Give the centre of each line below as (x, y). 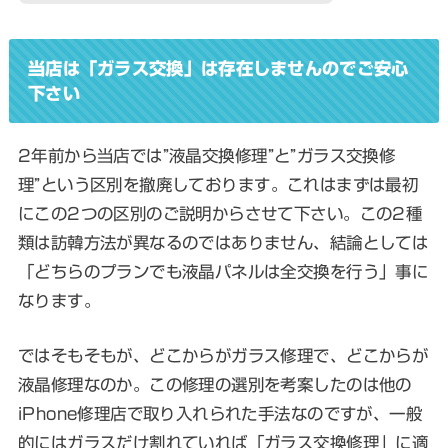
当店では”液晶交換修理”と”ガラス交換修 (246, 155)
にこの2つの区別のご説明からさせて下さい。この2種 (220, 213)
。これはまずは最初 (344, 184)
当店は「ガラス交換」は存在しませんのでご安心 (218, 69)
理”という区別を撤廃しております (144, 184)
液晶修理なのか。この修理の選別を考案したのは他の (214, 385)
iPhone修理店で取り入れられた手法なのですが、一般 (220, 414)
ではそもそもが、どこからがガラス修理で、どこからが (223, 356)
